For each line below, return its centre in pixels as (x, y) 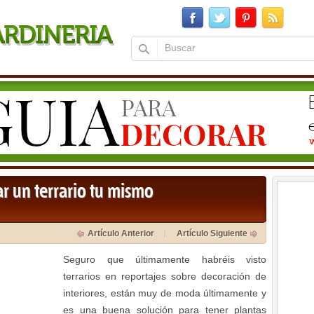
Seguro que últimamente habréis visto (165, 259)
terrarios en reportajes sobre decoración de (165, 276)
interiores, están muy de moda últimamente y (165, 293)
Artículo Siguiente (212, 233)
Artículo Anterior (121, 233)
